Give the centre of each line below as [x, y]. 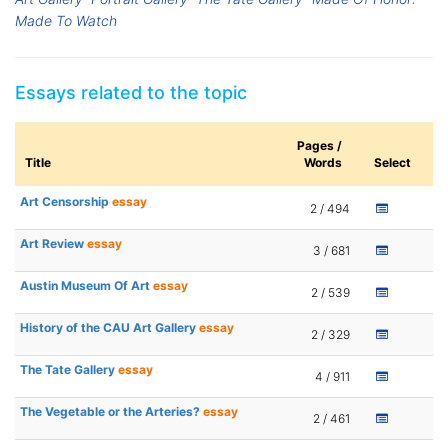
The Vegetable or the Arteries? [111, 412]
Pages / [319, 146]
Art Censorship [66, 202]
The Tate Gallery [69, 370]
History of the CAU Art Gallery [109, 328]
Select [392, 163]
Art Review [53, 244]
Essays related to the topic [131, 93]
